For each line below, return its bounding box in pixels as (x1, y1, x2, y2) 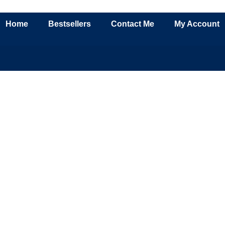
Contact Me (111, 20, 154, 28)
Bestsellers (48, 20, 91, 28)
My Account (174, 20, 219, 28)
